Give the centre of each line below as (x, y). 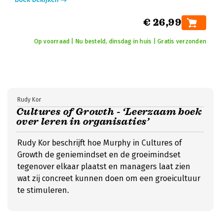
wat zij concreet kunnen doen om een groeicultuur (109, 178)
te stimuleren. (43, 190)
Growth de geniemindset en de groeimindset (99, 155)
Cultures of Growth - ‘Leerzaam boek (109, 112)
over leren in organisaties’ (83, 122)
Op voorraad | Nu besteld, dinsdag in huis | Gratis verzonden (120, 41)
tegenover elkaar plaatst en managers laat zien (104, 166)
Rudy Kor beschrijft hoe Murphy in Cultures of (99, 143)
